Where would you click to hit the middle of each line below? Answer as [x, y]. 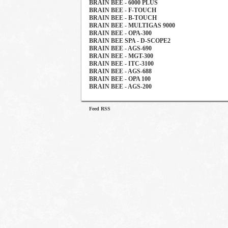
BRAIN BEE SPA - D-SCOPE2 [130, 41]
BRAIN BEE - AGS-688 [120, 71]
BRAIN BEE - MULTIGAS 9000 [132, 25]
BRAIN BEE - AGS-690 [120, 48]
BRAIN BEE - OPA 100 [120, 79]
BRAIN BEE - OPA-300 [120, 33]
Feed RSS [100, 109]
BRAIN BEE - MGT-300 [121, 56]
